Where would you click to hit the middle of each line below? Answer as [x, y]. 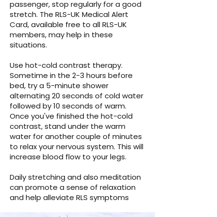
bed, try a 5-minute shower [59, 86]
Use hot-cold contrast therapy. [66, 65]
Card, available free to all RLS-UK [68, 25]
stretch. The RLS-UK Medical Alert [69, 15]
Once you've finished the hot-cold [71, 116]
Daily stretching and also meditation [75, 177]
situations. [28, 45]
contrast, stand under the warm [68, 126]
